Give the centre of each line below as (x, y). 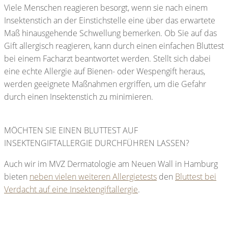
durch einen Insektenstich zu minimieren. (81, 97)
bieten (17, 177)
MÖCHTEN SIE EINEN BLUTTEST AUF (71, 131)
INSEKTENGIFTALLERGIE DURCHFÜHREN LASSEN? (97, 143)
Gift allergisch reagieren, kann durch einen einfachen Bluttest (114, 46)
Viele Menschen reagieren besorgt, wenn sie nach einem (106, 8)
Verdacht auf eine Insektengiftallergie (71, 190)
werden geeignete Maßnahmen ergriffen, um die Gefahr (105, 84)
